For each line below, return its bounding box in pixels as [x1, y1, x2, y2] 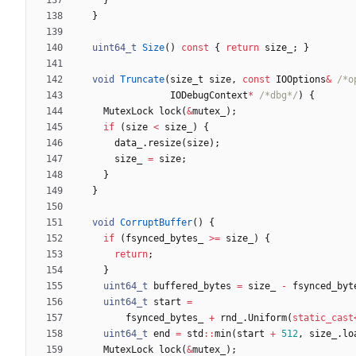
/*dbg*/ [259, 89, 298, 101]
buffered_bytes [153, 280, 231, 292]
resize [148, 137, 181, 149]
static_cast [292, 311, 354, 323]
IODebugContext [170, 89, 248, 101]
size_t [170, 73, 203, 85]
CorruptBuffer [120, 216, 192, 228]
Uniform [248, 311, 287, 323]
